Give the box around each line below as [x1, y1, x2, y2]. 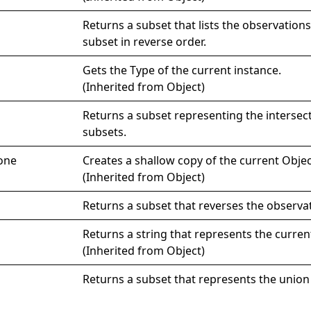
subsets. [83, 124, 127, 140]
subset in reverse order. [83, 33, 207, 49]
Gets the [83, 62, 131, 78]
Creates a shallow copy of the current [83, 152, 283, 168]
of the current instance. [155, 62, 282, 78]
